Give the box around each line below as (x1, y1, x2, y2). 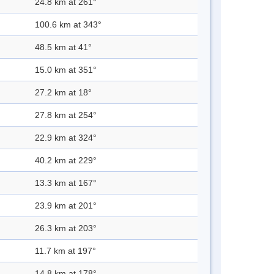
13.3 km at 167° (35, 178, 97, 188)
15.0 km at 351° (35, 65, 97, 75)
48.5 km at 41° (35, 42, 92, 53)
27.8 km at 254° (35, 110, 97, 120)
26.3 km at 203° (35, 223, 97, 234)
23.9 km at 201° (35, 201, 97, 211)
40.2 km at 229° (35, 155, 97, 166)
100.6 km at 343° (35, 20, 102, 30)
